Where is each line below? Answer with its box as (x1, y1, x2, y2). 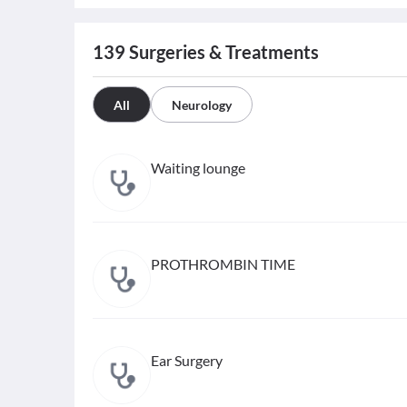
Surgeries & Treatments (125, 41, 319, 63)
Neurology (172, 97, 232, 113)
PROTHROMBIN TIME (151, 255, 295, 273)
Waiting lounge (151, 159, 245, 176)
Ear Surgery (151, 352, 223, 369)
